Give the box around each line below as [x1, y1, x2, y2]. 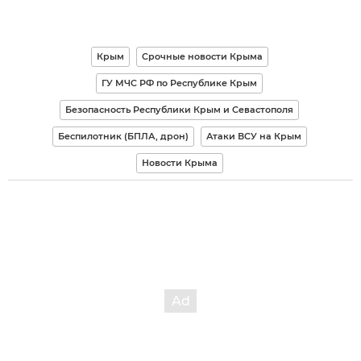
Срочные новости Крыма [141, 50, 263, 62]
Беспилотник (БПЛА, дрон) [57, 130, 189, 142]
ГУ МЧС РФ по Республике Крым [102, 77, 257, 89]
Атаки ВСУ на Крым [205, 130, 301, 142]
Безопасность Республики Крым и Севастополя [65, 103, 293, 115]
